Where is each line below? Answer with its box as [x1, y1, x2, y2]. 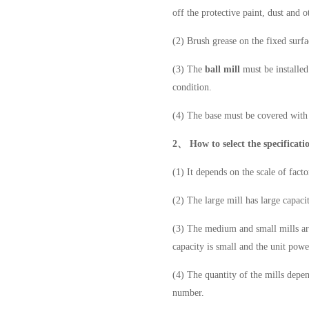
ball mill [205, 64, 240, 74]
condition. [172, 82, 212, 92]
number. [172, 288, 204, 298]
